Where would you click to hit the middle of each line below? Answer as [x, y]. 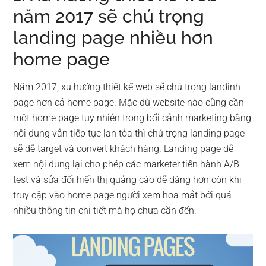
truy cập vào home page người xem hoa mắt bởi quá [123, 195]
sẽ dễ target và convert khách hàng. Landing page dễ [123, 149]
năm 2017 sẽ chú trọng [109, 16]
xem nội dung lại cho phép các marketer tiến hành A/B [126, 164]
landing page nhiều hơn [113, 38]
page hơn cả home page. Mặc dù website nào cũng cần [129, 102]
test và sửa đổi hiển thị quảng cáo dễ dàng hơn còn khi [128, 180]
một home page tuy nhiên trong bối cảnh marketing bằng [132, 118]
